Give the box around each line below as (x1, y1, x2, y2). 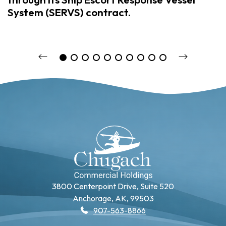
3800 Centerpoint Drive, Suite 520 (52, 181, 174, 191)
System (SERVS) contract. (8, 6, 131, 19)
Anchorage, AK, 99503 (72, 193, 154, 203)
